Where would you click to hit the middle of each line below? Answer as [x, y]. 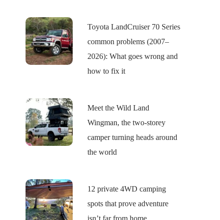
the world [102, 152]
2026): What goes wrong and [132, 56]
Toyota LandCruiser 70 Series [134, 27]
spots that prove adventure [128, 204]
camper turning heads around [132, 137]
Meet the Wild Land [118, 108]
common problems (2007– [128, 42]
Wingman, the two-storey [126, 123]
